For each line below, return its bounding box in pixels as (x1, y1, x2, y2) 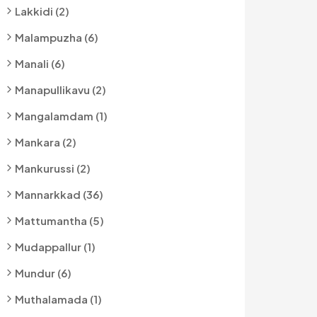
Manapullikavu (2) (15, 83, 106, 96)
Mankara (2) (15, 135, 76, 149)
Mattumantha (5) (15, 214, 104, 227)
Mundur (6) (15, 266, 71, 279)
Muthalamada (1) (15, 292, 102, 306)
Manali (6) (15, 57, 65, 70)
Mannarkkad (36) (15, 188, 103, 201)
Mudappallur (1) (15, 240, 96, 253)
